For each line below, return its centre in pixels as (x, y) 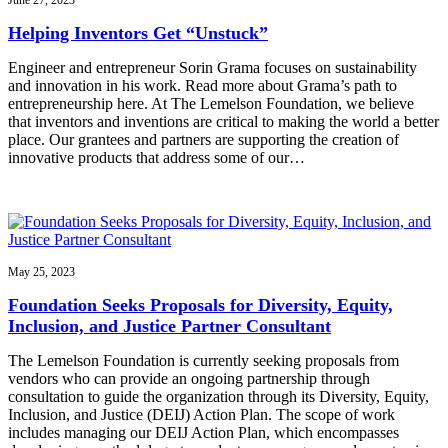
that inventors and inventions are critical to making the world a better (223, 122)
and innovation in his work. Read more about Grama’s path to (202, 86)
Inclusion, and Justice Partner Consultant (169, 326)
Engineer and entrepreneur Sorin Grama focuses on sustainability (212, 68)
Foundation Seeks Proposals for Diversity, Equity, (200, 305)
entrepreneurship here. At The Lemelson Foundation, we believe (211, 104)
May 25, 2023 (41, 272)
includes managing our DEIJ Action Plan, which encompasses (203, 433)
